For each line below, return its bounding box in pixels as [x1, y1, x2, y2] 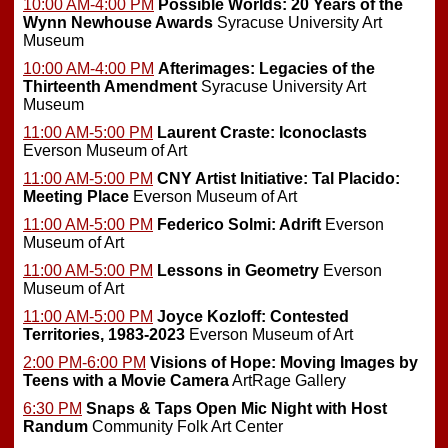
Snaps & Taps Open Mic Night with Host [86, 400, 387, 418]
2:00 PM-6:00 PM [23, 354, 146, 372]
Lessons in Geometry [157, 262, 319, 280]
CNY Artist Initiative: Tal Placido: [157, 170, 400, 188]
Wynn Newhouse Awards [23, 14, 213, 32]
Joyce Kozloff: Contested [157, 308, 349, 326]
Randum [23, 418, 88, 436]
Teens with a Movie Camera [23, 372, 229, 390]
